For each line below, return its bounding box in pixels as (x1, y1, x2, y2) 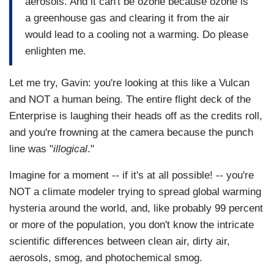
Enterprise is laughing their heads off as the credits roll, (9, 110, 262, 122)
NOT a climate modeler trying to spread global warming (9, 186, 261, 198)
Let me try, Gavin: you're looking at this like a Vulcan (9, 77, 250, 89)
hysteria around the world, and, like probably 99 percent (9, 202, 263, 215)
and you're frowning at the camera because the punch (9, 127, 253, 139)
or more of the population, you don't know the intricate (9, 219, 254, 231)
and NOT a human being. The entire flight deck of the (9, 94, 251, 106)
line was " (9, 143, 53, 155)
